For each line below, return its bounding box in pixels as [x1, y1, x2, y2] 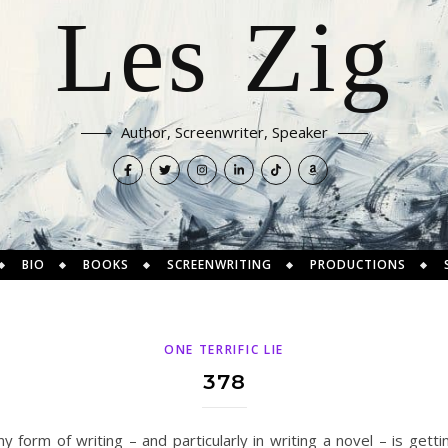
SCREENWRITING [167, 256, 272, 273]
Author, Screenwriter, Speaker [120, 122, 328, 142]
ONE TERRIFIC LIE [163, 341, 285, 358]
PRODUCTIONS [310, 256, 406, 273]
